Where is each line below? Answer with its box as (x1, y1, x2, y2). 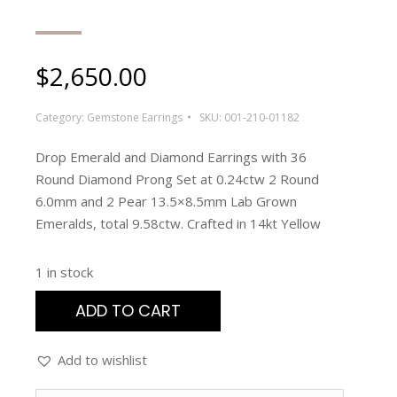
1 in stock (35, 262, 93, 281)
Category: (35, 109, 87, 125)
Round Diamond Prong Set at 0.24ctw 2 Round (35, 169, 319, 188)
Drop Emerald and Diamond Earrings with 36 (35, 147, 307, 166)
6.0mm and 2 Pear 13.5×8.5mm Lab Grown (35, 191, 297, 210)
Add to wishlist (58, 350, 147, 369)
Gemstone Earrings (87, 109, 183, 125)
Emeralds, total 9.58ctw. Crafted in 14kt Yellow (35, 214, 321, 232)
